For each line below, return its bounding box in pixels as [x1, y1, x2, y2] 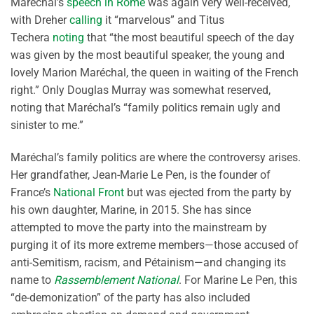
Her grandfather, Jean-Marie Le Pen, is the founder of [11, 168, 271, 182]
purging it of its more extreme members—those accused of [11, 238, 299, 252]
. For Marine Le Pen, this [179, 273, 297, 287]
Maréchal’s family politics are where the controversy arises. [11, 151, 301, 165]
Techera [11, 31, 53, 45]
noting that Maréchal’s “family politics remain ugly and [11, 101, 280, 115]
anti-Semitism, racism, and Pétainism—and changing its [11, 256, 286, 270]
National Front [53, 186, 124, 200]
